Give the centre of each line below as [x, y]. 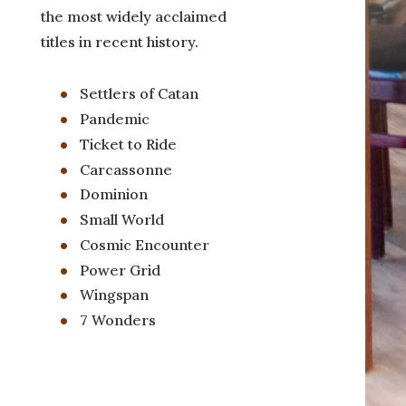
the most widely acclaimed [133, 16]
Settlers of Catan [139, 93]
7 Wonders [117, 319]
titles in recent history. [119, 41]
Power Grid [120, 270]
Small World [121, 219]
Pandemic [114, 118]
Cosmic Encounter [144, 244]
